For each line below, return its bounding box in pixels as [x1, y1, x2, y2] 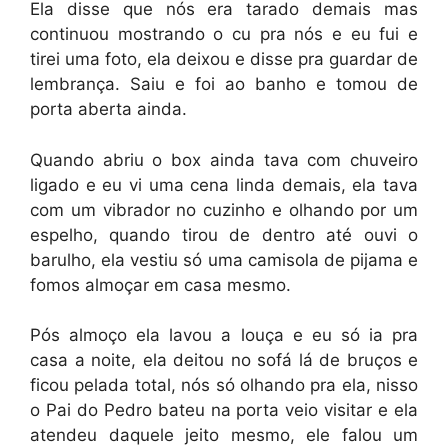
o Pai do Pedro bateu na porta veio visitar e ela [30, 400, 418, 420]
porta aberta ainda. [30, 99, 187, 119]
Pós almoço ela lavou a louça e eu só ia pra [30, 325, 418, 345]
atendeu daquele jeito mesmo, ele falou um [30, 425, 418, 445]
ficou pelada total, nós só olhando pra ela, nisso [30, 375, 418, 395]
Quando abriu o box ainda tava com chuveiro [30, 149, 418, 170]
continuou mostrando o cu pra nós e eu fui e [30, 24, 418, 44]
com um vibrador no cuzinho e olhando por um [30, 199, 418, 220]
